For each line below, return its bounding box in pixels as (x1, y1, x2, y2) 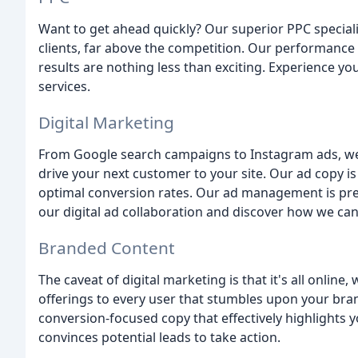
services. (38, 78, 90, 96)
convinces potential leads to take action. (38, 328, 280, 346)
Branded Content (38, 236, 175, 259)
